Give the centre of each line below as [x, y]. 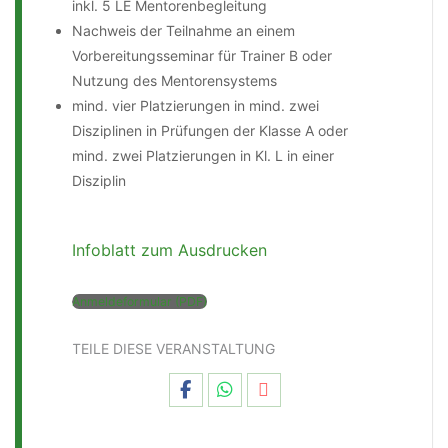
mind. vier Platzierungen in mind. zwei [195, 105]
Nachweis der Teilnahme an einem [183, 30]
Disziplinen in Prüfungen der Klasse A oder [210, 130]
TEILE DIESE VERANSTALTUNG [173, 348]
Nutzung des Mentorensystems [174, 80]
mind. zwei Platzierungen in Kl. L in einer [203, 155]
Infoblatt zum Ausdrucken [169, 249]
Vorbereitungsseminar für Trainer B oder [202, 55]
